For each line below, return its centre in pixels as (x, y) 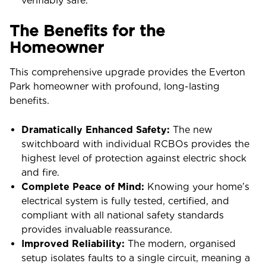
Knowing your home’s (197, 187)
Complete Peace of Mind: (83, 187)
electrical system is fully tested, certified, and (125, 201)
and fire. (40, 172)
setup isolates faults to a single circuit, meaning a (136, 258)
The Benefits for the (87, 31)
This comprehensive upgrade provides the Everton (127, 72)
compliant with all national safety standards (123, 215)
